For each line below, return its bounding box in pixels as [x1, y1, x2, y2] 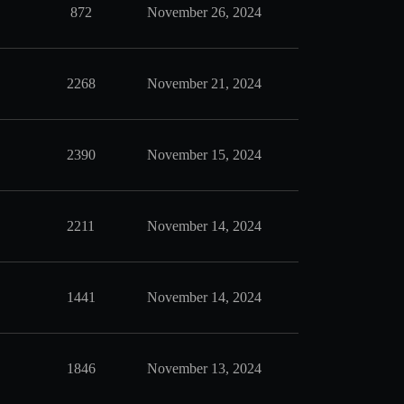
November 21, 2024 [147, 76, 262, 91]
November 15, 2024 [147, 147, 262, 162]
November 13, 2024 [147, 361, 262, 376]
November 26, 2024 [147, 5, 262, 20]
